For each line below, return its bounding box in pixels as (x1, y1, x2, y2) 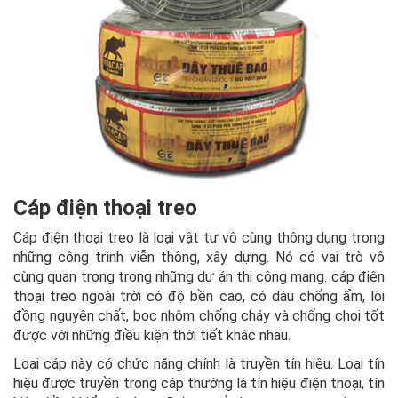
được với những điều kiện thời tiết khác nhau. (13, 327, 291, 345)
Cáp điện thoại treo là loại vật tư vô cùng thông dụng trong (13, 229, 385, 247)
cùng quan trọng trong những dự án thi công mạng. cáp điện (13, 268, 385, 286)
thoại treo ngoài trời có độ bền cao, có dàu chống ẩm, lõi (13, 288, 385, 306)
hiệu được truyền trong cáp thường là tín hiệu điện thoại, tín (13, 375, 385, 393)
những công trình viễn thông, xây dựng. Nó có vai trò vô (13, 249, 385, 267)
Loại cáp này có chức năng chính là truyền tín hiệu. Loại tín (13, 355, 385, 373)
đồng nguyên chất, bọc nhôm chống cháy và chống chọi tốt (13, 307, 385, 325)
